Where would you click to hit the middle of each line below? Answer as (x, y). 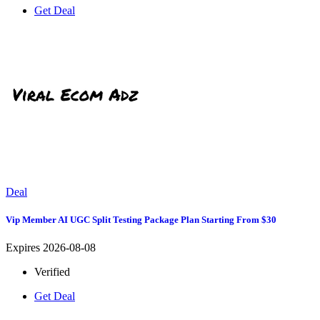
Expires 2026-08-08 (51, 247)
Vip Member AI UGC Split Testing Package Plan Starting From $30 (141, 219)
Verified (52, 271)
